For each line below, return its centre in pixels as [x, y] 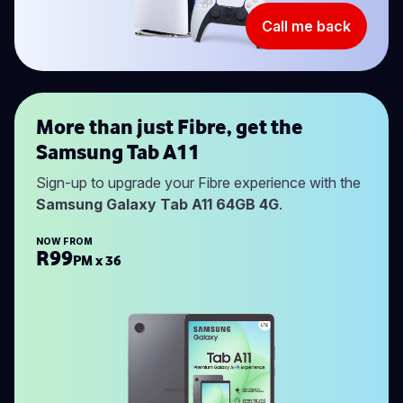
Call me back [306, 26]
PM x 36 [97, 260]
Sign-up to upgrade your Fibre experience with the [198, 182]
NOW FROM [64, 241]
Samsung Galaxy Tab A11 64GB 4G [157, 204]
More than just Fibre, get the [170, 126]
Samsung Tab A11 [118, 151]
